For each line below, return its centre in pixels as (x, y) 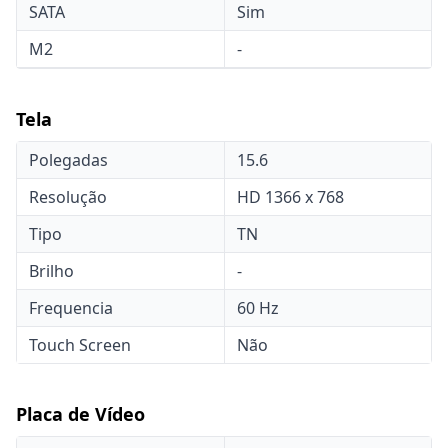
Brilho (51, 271)
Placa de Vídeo (80, 414)
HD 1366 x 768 (290, 197)
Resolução (68, 197)
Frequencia (71, 308)
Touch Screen (80, 345)
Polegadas (68, 160)
